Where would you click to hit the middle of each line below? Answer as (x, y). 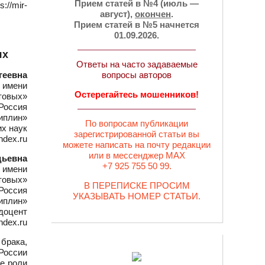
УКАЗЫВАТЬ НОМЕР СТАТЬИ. (137, 196)
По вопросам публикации (137, 123)
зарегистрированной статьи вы (137, 134)
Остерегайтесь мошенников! (137, 94)
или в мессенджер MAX (137, 155)
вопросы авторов (137, 75)
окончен (153, 14)
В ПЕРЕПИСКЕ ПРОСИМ (137, 185)
